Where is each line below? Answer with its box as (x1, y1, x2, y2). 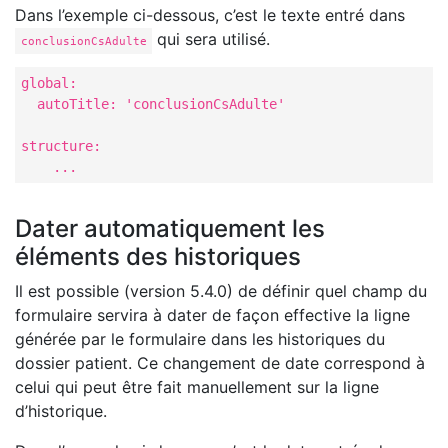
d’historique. (15, 401, 107, 422)
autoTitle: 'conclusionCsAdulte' (20, 95, 285, 112)
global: (20, 74, 77, 91)
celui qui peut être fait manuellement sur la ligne (15, 377, 379, 398)
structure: (20, 137, 101, 154)
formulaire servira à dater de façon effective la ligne (15, 305, 410, 326)
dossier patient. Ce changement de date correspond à (15, 353, 425, 374)
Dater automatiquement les (15, 214, 325, 244)
